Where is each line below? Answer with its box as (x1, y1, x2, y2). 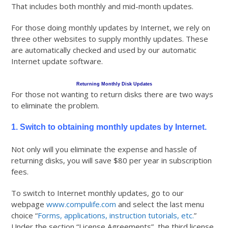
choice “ (11, 210, 38, 221)
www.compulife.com (46, 199, 117, 210)
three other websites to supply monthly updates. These (11, 34, 209, 44)
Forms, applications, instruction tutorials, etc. (38, 210, 194, 221)
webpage (11, 199, 47, 210)
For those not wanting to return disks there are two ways (11, 89, 214, 100)
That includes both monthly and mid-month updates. (11, 1, 194, 12)
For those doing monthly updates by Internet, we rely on (11, 22, 211, 33)
